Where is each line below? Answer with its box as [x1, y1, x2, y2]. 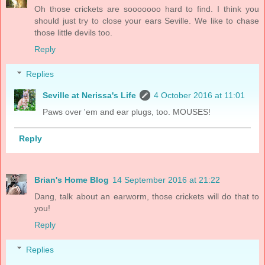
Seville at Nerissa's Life [43, 91, 137, 101]
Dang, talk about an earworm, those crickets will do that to [34, 192, 259, 202]
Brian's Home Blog [34, 175, 109, 185]
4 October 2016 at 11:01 [154, 91, 245, 101]
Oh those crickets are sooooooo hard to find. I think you [34, 4, 259, 14]
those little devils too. [34, 28, 112, 38]
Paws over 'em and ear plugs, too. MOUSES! [43, 107, 211, 117]
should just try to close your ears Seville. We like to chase [34, 16, 259, 26]
